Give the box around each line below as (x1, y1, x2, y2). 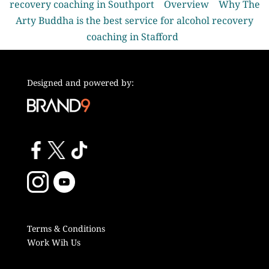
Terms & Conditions (26, 222, 105, 234)
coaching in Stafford (86, 30, 178, 43)
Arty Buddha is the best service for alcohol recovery (16, 14, 253, 27)
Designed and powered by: (26, 77, 134, 88)
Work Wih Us (26, 236, 80, 248)
